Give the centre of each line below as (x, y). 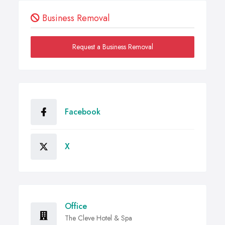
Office (76, 206)
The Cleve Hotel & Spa (98, 218)
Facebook (83, 112)
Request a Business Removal (113, 47)
